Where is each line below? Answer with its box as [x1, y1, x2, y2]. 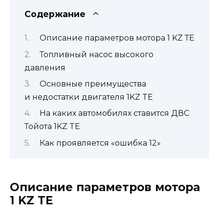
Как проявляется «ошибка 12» [39, 138, 161, 148]
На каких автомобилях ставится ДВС [39, 109, 189, 118]
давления [24, 63, 66, 72]
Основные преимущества [39, 79, 146, 88]
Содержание [24, 8, 86, 19]
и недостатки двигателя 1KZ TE [24, 92, 153, 102]
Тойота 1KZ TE [24, 122, 80, 131]
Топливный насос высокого [39, 49, 153, 59]
